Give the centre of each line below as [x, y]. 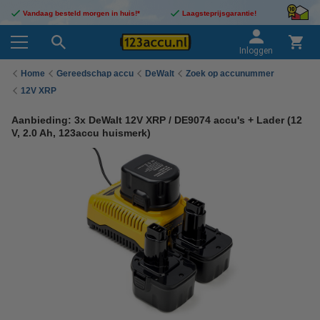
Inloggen [256, 51]
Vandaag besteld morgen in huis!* [81, 13]
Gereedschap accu [95, 73]
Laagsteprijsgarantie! [219, 13]
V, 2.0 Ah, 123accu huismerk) [81, 133]
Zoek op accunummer [230, 73]
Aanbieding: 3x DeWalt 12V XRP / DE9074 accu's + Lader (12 [157, 120]
